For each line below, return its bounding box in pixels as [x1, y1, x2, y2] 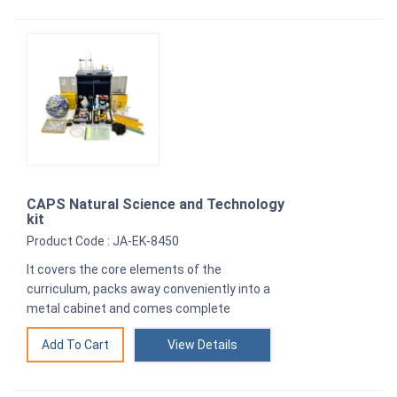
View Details [167, 338, 237, 353]
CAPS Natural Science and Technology [27, 196, 284, 214]
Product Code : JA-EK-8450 [27, 234, 179, 249]
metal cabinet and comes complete [27, 301, 230, 316]
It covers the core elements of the [27, 262, 222, 277]
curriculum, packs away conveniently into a [27, 282, 270, 297]
